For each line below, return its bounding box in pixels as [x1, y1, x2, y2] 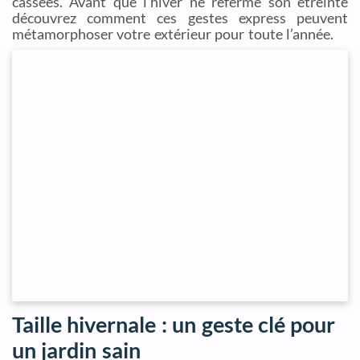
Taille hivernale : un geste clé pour [12, 311, 336, 338]
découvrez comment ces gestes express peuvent [12, 9, 348, 27]
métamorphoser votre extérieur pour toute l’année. [12, 25, 333, 43]
